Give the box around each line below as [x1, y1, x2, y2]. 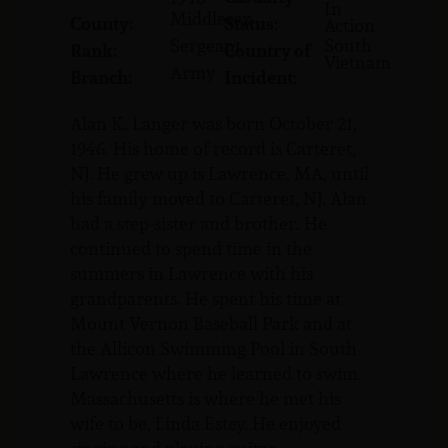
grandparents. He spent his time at [70, 285, 341, 312]
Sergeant [170, 32, 241, 59]
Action [324, 12, 375, 39]
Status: [224, 10, 278, 37]
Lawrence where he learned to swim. [70, 360, 362, 387]
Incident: [224, 64, 297, 91]
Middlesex [170, 5, 252, 32]
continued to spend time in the [70, 235, 312, 262]
